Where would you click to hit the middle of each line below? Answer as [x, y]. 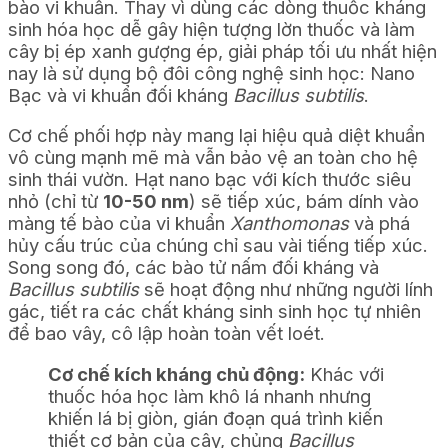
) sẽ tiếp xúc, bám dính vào [304, 201]
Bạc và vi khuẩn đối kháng [120, 94]
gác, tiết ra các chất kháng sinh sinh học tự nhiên [214, 311]
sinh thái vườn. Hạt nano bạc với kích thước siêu [209, 179]
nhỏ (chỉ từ [55, 201]
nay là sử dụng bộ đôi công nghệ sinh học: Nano [211, 72]
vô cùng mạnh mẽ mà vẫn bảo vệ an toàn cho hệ [213, 157]
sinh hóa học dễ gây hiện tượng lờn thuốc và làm [211, 28]
